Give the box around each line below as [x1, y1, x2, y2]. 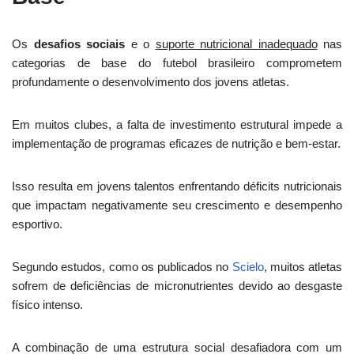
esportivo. [12, 217, 62, 231]
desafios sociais [33, 37, 125, 51]
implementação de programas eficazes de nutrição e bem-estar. [12, 137, 341, 150]
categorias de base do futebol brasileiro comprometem [12, 56, 342, 70]
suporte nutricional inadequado [155, 37, 318, 51]
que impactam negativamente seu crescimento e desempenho [12, 198, 342, 212]
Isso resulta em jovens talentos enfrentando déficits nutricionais [12, 179, 342, 193]
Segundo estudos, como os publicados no [12, 260, 232, 273]
